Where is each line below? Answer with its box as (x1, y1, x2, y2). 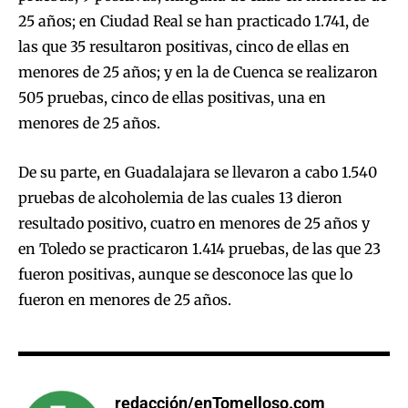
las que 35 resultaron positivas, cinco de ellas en (18, 36, 350, 56)
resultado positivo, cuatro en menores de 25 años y (18, 213, 370, 232)
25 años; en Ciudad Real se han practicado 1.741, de (18, 11, 369, 30)
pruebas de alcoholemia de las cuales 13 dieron (18, 188, 342, 207)
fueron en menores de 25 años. (18, 290, 231, 309)
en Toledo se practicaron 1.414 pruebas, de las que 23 (18, 239, 381, 258)
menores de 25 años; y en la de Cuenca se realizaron (18, 62, 378, 81)
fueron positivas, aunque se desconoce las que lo (18, 264, 352, 283)
